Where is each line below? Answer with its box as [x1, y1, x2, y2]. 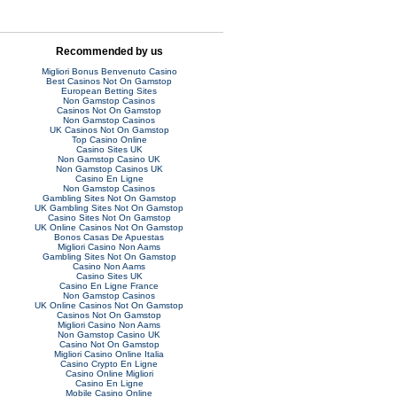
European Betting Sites [61, 85, 157, 96]
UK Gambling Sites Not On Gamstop [35, 202, 183, 213]
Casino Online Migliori [65, 368, 153, 378]
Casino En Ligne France [59, 280, 159, 291]
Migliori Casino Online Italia [54, 348, 164, 359]
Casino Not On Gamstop [58, 339, 160, 349]
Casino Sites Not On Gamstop [47, 212, 171, 222]
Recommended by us [55, 44, 163, 58]
